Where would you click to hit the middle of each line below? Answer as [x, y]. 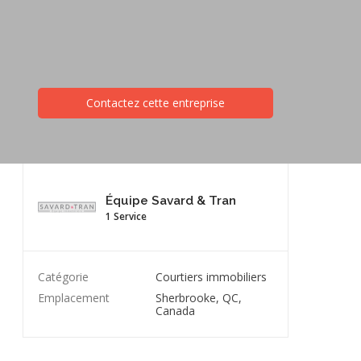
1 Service [126, 216]
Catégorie [63, 277]
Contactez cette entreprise [156, 103]
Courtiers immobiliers [211, 277]
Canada [175, 311]
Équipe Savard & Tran [171, 201]
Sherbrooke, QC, [198, 298]
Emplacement [74, 298]
